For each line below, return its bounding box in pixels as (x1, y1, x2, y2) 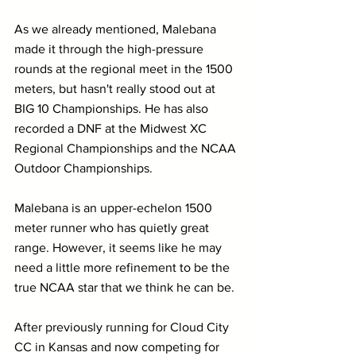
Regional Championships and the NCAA (14, 141, 239, 155)
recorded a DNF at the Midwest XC (14, 121, 210, 135)
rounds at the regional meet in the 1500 (14, 61, 236, 75)
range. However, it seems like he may (14, 240, 225, 254)
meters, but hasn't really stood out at (14, 81, 219, 95)
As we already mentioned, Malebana (14, 21, 219, 36)
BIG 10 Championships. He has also (14, 101, 211, 115)
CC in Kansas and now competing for (14, 339, 222, 354)
